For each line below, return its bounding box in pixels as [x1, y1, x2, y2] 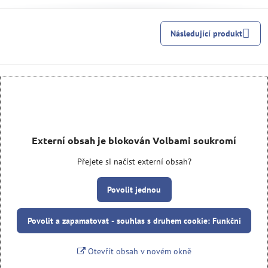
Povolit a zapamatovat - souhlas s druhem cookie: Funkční [27, 215, 241, 226]
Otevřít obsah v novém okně [85, 246, 191, 257]
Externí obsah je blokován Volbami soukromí [32, 134, 236, 147]
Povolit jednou [107, 184, 161, 195]
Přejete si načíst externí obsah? [77, 156, 191, 167]
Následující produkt [170, 28, 243, 39]
